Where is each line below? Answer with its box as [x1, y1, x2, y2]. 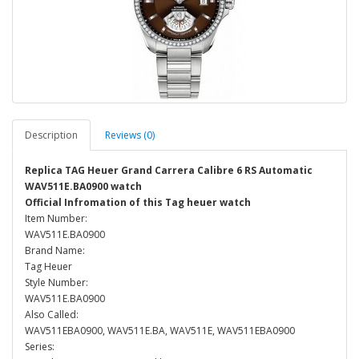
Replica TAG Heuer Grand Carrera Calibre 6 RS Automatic [25, 163, 313, 177]
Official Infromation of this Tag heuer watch [25, 196, 251, 209]
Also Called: [25, 308, 79, 321]
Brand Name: [25, 244, 85, 257]
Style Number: [25, 276, 88, 289]
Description [25, 128, 78, 142]
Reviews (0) [105, 128, 155, 142]
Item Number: [25, 212, 87, 225]
